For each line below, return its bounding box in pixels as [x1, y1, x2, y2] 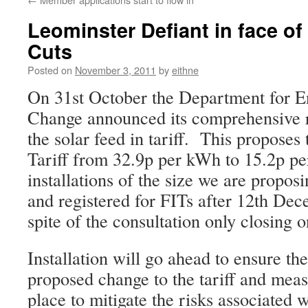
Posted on [27, 63, 72, 77]
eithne [172, 63, 199, 77]
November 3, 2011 [75, 63, 156, 77]
